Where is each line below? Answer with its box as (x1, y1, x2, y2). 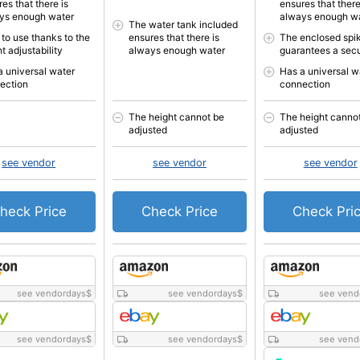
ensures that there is (129, 31, 220, 43)
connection (279, 78, 330, 90)
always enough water (129, 44, 226, 56)
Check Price (141, 203, 218, 219)
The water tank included (129, 18, 239, 31)
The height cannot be (129, 111, 225, 123)
